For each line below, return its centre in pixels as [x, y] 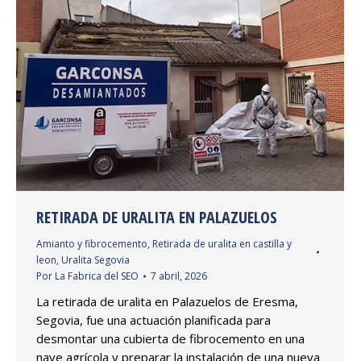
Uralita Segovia [95, 259]
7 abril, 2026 [179, 276]
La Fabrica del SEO [97, 276]
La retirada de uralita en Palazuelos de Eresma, [167, 301]
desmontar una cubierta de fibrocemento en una [170, 338]
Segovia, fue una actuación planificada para [154, 320]
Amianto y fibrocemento [92, 243]
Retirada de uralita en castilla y [222, 243]
